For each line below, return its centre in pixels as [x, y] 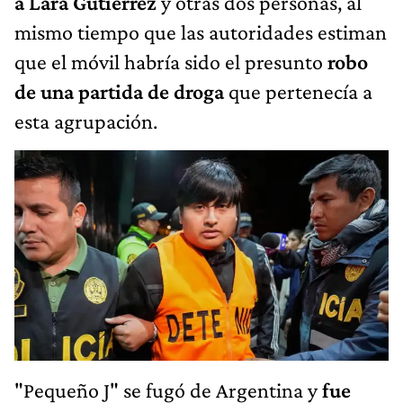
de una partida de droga [119, 92]
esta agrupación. [86, 121]
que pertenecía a [298, 92]
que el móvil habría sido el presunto [171, 62]
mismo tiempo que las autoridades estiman [201, 32]
